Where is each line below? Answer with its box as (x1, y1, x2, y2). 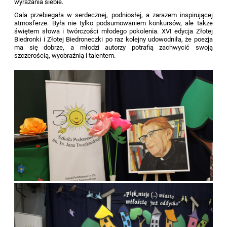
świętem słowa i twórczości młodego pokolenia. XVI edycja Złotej (14, 27, 213, 35)
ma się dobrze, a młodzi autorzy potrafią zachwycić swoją (14, 43, 213, 51)
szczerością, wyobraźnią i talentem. (14, 51, 116, 59)
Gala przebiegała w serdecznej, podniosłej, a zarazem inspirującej (14, 11, 213, 19)
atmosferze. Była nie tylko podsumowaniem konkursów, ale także (14, 19, 213, 27)
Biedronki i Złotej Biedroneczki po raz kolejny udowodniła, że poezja (14, 35, 213, 43)
